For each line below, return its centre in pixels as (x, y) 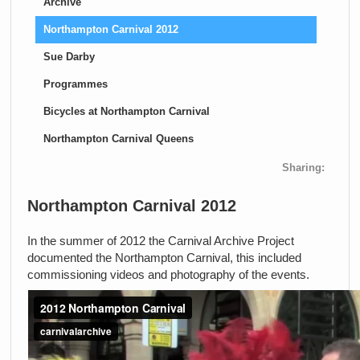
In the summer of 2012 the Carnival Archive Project (161, 241)
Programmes (76, 84)
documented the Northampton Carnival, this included (164, 258)
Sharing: (303, 168)
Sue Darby (69, 57)
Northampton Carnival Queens (119, 139)
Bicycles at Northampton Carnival (127, 111)
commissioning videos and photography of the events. (168, 274)
